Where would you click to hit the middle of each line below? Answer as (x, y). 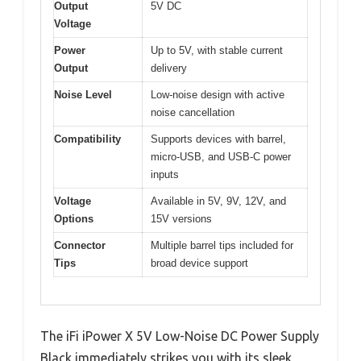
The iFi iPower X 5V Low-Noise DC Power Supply (180, 336)
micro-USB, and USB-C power (221, 156)
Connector (80, 245)
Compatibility (87, 139)
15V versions (181, 218)
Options (74, 218)
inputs (165, 174)
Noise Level (83, 94)
